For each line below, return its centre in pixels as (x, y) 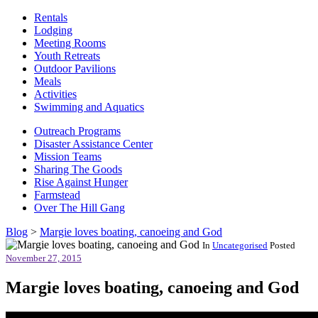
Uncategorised (240, 246)
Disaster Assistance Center (93, 144)
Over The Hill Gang (79, 208)
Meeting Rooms (70, 43)
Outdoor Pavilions (75, 69)
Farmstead (57, 195)
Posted (281, 246)
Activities (55, 94)
